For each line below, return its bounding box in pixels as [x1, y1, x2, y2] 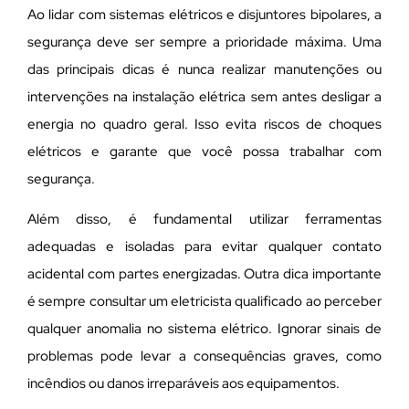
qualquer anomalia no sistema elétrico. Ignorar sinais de [27, 320, 382, 339]
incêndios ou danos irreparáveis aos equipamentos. [27, 374, 340, 393]
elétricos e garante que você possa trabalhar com [27, 142, 382, 161]
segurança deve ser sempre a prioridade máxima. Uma [27, 32, 382, 51]
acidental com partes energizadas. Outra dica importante [27, 265, 382, 284]
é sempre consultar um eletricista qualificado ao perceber [27, 292, 382, 311]
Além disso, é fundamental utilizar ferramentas [27, 210, 382, 229]
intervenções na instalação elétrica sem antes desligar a [27, 87, 382, 106]
